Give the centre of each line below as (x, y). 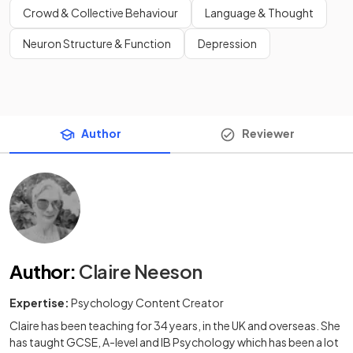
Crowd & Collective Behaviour (100, 13)
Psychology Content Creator (147, 303)
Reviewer (268, 133)
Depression (227, 43)
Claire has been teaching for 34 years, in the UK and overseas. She (175, 326)
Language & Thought (259, 13)
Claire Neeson (141, 271)
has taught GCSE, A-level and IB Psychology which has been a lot (174, 342)
